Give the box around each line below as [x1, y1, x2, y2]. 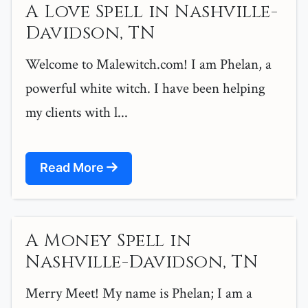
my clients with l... [25, 103, 128, 122]
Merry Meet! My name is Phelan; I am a [25, 284, 252, 303]
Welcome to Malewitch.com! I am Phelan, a [25, 55, 272, 74]
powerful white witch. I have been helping [25, 79, 265, 98]
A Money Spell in [25, 229, 191, 254]
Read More [40, 160, 107, 175]
